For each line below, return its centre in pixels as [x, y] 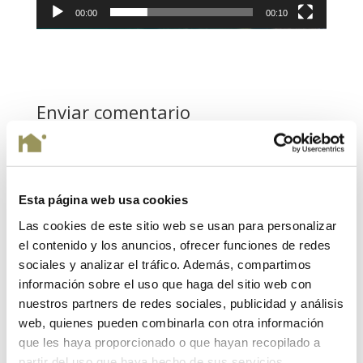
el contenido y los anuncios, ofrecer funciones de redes [175, 245]
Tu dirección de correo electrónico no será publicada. [175, 139]
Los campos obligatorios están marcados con [158, 157]
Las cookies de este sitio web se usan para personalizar [178, 225]
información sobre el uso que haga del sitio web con [165, 284]
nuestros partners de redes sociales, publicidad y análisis [181, 303]
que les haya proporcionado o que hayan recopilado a [170, 342]
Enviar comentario [113, 112]
